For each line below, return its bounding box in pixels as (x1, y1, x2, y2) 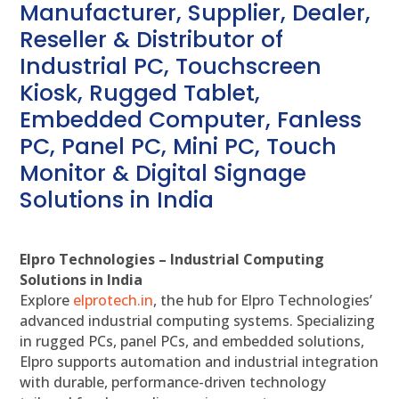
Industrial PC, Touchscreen (20, 51, 322, 83)
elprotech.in (73, 290, 154, 311)
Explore (20, 290, 74, 311)
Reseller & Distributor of (20, 24, 284, 56)
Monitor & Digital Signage (20, 158, 307, 190)
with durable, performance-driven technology (20, 372, 327, 393)
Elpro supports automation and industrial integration (20, 352, 379, 372)
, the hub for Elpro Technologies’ (153, 290, 373, 311)
